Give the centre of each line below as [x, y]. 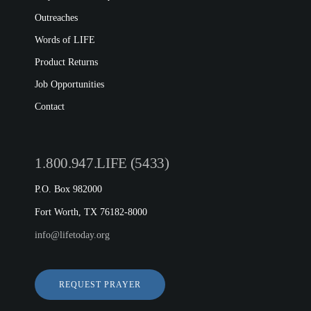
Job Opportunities [70, 84]
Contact [50, 107]
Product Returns [67, 62]
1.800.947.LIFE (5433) [102, 163]
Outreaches [57, 18]
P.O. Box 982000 [69, 189]
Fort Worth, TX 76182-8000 [91, 212]
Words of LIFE [65, 40]
